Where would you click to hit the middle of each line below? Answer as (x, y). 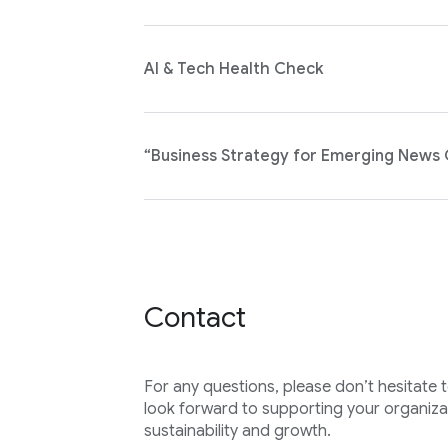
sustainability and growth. (237, 431)
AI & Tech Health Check (233, 69)
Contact (194, 317)
